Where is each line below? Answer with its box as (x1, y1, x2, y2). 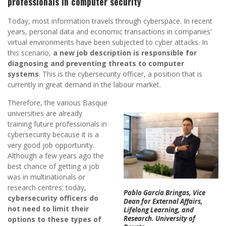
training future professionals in (8, 119, 107, 129)
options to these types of (8, 214, 101, 224)
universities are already (8, 108, 82, 119)
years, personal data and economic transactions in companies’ (8, 27, 211, 37)
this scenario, (8, 48, 53, 58)
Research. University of (123, 214, 195, 223)
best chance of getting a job (8, 161, 99, 172)
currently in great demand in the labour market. (8, 80, 161, 90)
